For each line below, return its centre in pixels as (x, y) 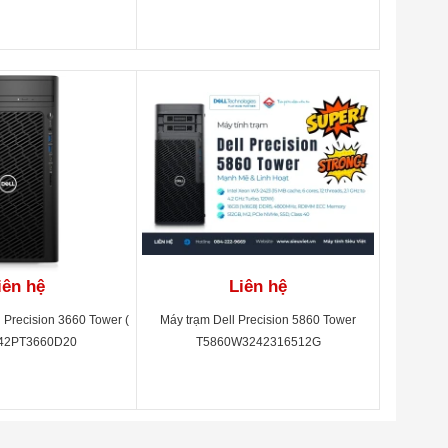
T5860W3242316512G (258, 342)
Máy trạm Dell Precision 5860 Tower (258, 320)
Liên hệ (258, 286)
